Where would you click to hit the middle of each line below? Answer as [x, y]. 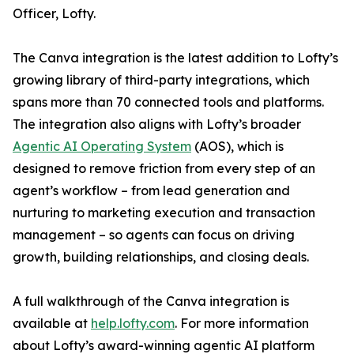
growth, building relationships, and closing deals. [161, 257]
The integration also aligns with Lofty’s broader [157, 124]
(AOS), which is [237, 146]
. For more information [242, 323]
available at [52, 323]
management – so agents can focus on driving [154, 235]
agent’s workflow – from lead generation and [151, 190]
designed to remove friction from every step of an [164, 168]
